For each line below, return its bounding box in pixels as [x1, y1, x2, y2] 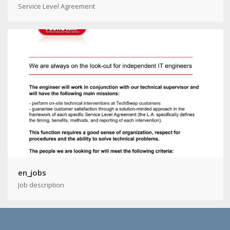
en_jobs [18, 167, 46, 178]
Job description [18, 180, 64, 190]
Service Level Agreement [18, 2, 95, 11]
